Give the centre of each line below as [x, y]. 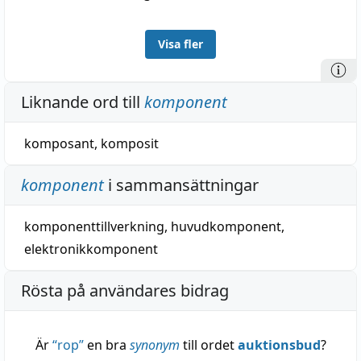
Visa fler [180, 44]
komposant [59, 143]
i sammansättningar [181, 185]
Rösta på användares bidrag [125, 290]
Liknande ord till [83, 102]
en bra [106, 345]
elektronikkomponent [91, 249]
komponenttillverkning [94, 226]
